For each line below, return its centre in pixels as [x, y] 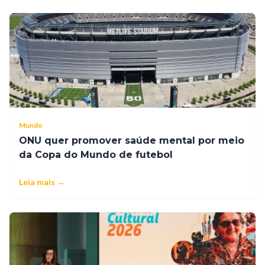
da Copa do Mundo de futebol [96, 154]
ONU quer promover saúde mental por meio [132, 140]
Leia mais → [42, 182]
